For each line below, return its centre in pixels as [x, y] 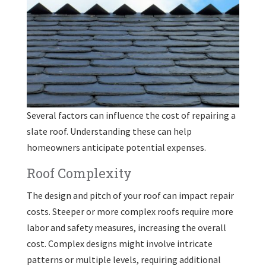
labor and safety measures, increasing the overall [126, 228]
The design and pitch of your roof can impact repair [130, 196]
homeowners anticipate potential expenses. [116, 148]
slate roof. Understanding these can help [109, 132]
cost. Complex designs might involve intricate [119, 244]
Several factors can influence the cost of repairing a [131, 115]
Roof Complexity [79, 173]
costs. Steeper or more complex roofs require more [130, 212]
